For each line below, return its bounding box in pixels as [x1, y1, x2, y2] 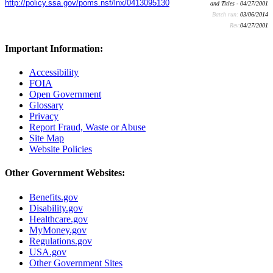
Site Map [29, 133, 64, 144]
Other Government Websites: [5, 168, 125, 179]
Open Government [29, 89, 101, 100]
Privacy [29, 111, 58, 122]
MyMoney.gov [29, 224, 87, 235]
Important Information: [5, 43, 103, 54]
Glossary [29, 100, 63, 111]
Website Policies [29, 144, 92, 155]
